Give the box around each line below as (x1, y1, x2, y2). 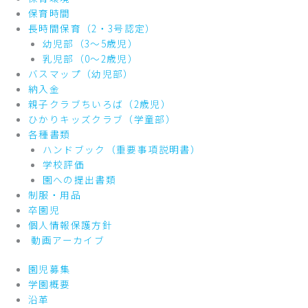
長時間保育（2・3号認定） (28, 21, 156, 35)
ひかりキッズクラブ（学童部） (28, 111, 177, 126)
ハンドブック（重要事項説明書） (42, 142, 201, 156)
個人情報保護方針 (28, 217, 113, 232)
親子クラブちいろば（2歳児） (28, 96, 172, 111)
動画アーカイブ (28, 232, 104, 247)
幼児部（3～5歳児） (42, 36, 139, 50)
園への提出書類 (42, 172, 117, 186)
